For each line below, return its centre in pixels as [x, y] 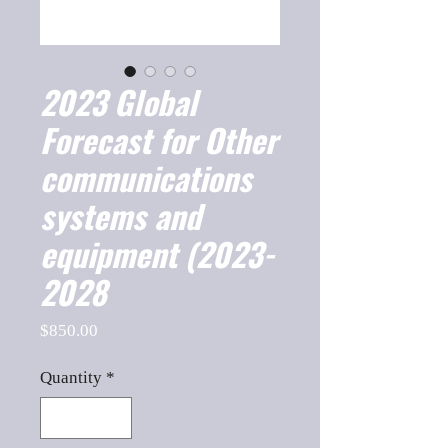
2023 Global [118, 101]
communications [146, 177]
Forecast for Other [158, 139]
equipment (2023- [157, 253]
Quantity [71, 377]
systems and [120, 215]
